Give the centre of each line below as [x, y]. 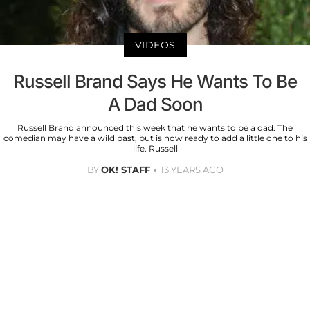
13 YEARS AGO [192, 169]
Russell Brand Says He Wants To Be [155, 81]
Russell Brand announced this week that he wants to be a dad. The [155, 127]
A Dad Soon [155, 104]
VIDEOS [155, 45]
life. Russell [155, 148]
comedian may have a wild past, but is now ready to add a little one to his [155, 138]
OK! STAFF [125, 169]
